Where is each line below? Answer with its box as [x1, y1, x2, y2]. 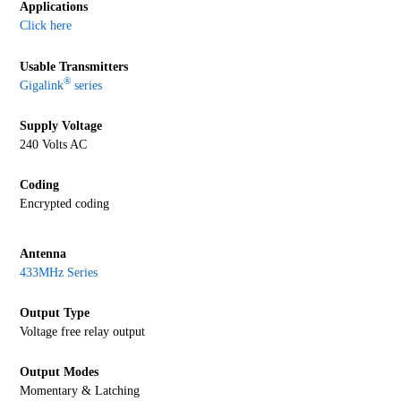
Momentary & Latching [20, 384, 144, 398]
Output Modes [20, 365, 99, 380]
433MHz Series [20, 265, 98, 279]
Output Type [20, 306, 90, 320]
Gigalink [20, 78, 64, 92]
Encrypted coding [20, 197, 110, 211]
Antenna [20, 246, 67, 260]
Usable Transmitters [20, 59, 129, 73]
